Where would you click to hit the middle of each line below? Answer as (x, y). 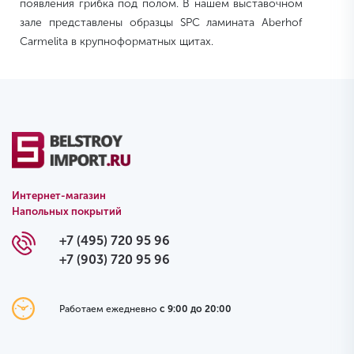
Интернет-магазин (59, 196)
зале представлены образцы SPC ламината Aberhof (162, 23)
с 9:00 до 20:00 (195, 309)
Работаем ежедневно (109, 309)
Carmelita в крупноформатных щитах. (117, 42)
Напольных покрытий (67, 212)
